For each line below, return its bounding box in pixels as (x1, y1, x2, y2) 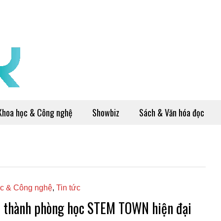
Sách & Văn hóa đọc (139, 106, 204, 119)
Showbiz (92, 106, 119, 119)
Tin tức (56, 184, 80, 192)
